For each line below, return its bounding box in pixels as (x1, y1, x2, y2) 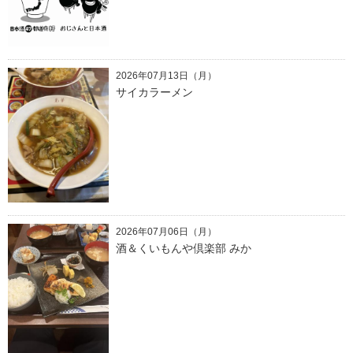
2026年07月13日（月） (115, 69, 217, 81)
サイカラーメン (115, 85, 193, 98)
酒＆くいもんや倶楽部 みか (115, 242, 251, 255)
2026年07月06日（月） (115, 226, 217, 238)
